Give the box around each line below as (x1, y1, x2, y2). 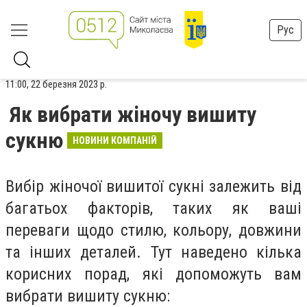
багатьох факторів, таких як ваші (5, 199, 302, 218)
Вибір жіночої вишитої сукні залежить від (5, 177, 302, 196)
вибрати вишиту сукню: (5, 286, 170, 306)
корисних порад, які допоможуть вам (5, 265, 302, 284)
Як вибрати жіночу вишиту (10, 101, 256, 127)
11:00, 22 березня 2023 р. (5, 78, 107, 90)
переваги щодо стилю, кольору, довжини (5, 221, 302, 240)
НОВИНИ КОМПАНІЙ (73, 135, 157, 146)
